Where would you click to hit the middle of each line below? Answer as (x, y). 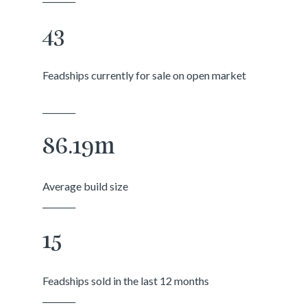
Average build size (86, 186)
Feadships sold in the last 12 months (126, 281)
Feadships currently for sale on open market (145, 75)
